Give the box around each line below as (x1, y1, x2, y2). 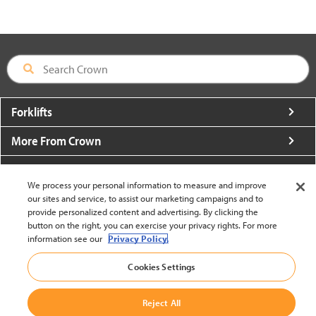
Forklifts (11, 104, 52, 121)
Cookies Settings (128, 261, 195, 272)
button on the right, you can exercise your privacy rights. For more (27, 219, 277, 231)
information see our (27, 233, 104, 244)
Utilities (11, 190, 50, 207)
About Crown (11, 162, 78, 178)
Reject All (142, 297, 181, 308)
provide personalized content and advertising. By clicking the (27, 206, 258, 217)
